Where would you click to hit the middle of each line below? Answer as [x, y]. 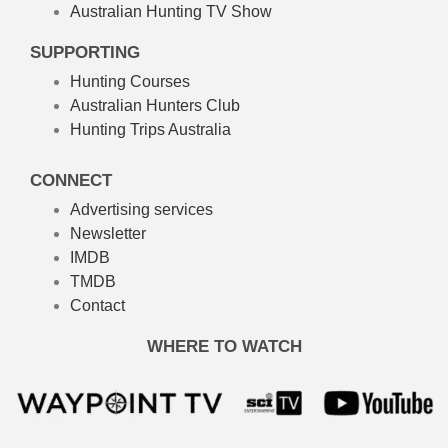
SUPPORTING [85, 52]
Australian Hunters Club [155, 105]
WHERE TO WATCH [224, 346]
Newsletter [108, 233]
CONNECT [71, 180]
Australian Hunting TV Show [171, 11]
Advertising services [141, 209]
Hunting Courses [130, 81]
